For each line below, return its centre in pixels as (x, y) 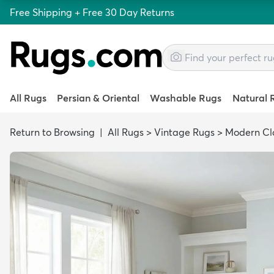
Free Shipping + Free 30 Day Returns (92, 12)
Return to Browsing (52, 132)
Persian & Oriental (98, 98)
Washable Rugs (186, 98)
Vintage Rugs (184, 132)
